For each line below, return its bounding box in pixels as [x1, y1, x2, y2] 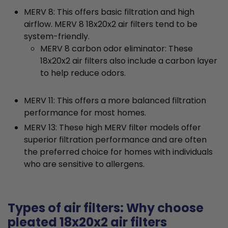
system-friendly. [24, 31, 90, 43]
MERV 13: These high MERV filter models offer [24, 122, 201, 134]
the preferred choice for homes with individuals [24, 146, 213, 158]
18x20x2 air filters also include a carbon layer [40, 55, 217, 67]
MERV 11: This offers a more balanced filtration [24, 95, 206, 107]
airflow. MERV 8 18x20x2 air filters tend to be [24, 18, 197, 31]
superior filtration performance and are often [24, 134, 207, 146]
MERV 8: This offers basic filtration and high [24, 6, 194, 18]
